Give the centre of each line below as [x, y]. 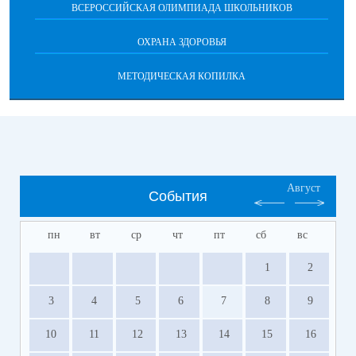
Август [304, 188]
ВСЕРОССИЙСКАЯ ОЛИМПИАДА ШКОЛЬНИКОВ [182, 8]
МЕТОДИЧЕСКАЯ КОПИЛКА [182, 76]
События [178, 196]
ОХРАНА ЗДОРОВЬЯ [182, 42]
